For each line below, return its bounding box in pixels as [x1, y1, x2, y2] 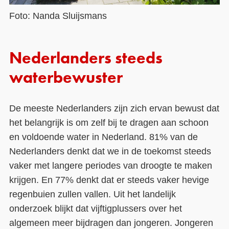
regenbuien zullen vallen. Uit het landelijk [9, 189, 176, 200]
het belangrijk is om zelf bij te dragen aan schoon [9, 118, 209, 128]
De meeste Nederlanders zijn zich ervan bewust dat [9, 103, 219, 114]
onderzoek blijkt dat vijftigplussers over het [9, 203, 182, 214]
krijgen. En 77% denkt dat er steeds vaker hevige [9, 175, 209, 186]
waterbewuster [9, 70, 123, 87]
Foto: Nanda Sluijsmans [9, 11, 107, 21]
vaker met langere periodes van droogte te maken [9, 161, 212, 171]
